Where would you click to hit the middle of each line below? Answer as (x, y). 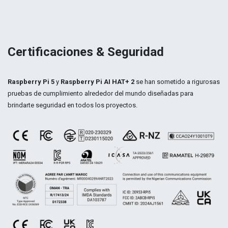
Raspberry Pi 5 (32, 82)
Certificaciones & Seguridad (87, 52)
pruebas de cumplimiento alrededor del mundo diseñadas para (101, 93)
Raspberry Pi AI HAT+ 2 (97, 82)
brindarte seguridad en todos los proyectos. (73, 105)
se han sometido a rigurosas (177, 82)
